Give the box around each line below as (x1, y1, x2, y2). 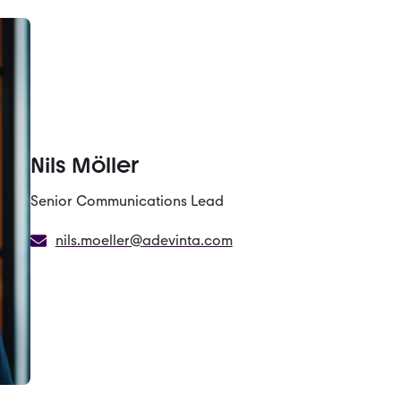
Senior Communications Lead (30, 192, 225, 209)
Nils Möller (30, 151, 140, 178)
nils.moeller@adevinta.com (55, 231, 233, 249)
